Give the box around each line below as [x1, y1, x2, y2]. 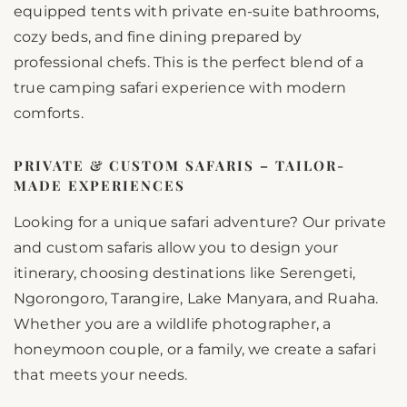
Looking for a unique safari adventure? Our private [14, 213, 387, 232]
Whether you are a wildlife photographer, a [14, 315, 332, 333]
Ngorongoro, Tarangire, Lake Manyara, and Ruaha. [14, 290, 379, 308]
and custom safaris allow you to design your [14, 239, 339, 257]
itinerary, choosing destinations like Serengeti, [14, 264, 356, 283]
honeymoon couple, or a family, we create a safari [14, 341, 376, 359]
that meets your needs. [14, 366, 188, 384]
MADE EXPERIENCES [14, 176, 185, 195]
